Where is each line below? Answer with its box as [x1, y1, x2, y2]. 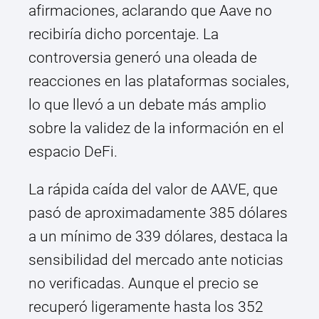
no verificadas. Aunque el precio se [28, 275, 258, 293]
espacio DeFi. [28, 143, 117, 161]
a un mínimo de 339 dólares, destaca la [28, 228, 288, 246]
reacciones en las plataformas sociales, [28, 73, 289, 90]
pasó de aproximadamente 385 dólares [28, 204, 288, 222]
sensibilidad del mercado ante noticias [28, 251, 283, 269]
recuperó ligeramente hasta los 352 [28, 298, 263, 316]
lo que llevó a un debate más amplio [28, 96, 266, 114]
